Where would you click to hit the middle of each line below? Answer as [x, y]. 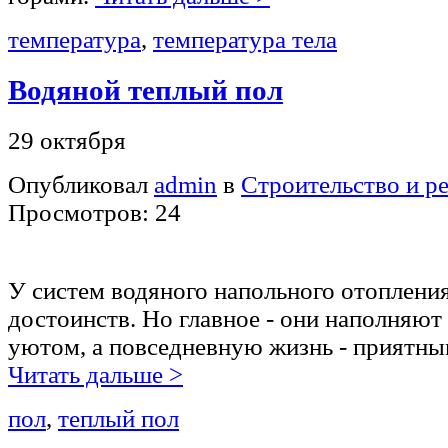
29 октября [67, 141]
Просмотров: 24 [94, 213]
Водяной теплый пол [145, 90]
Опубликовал [81, 185]
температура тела [245, 40]
